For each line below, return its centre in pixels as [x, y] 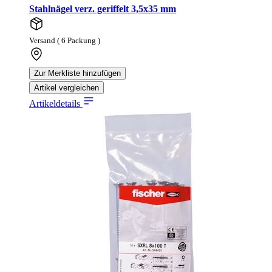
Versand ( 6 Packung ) [65, 41]
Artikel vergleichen [66, 88]
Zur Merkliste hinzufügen [77, 73]
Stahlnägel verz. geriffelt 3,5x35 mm [103, 9]
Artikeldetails [56, 104]
